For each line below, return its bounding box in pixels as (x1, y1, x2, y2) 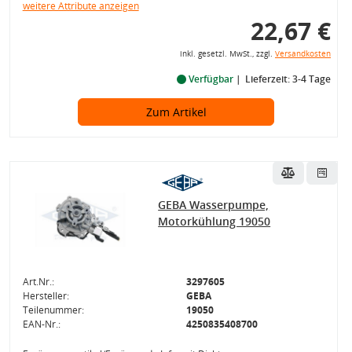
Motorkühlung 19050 (158, 214, 271, 229)
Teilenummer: (22, 303, 84, 317)
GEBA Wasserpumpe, (158, 197, 269, 212)
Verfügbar (185, 72, 236, 86)
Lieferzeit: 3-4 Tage (244, 72, 331, 86)
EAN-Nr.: (22, 317, 60, 331)
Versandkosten (274, 49, 331, 59)
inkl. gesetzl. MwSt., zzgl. (179, 49, 275, 59)
